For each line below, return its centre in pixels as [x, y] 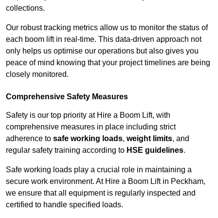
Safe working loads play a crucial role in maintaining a [99, 170]
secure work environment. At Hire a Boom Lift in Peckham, [106, 182]
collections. [25, 8]
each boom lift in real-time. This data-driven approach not [104, 39]
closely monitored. [37, 74]
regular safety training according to [66, 150]
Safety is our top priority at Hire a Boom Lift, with [88, 115]
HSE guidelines [155, 150]
